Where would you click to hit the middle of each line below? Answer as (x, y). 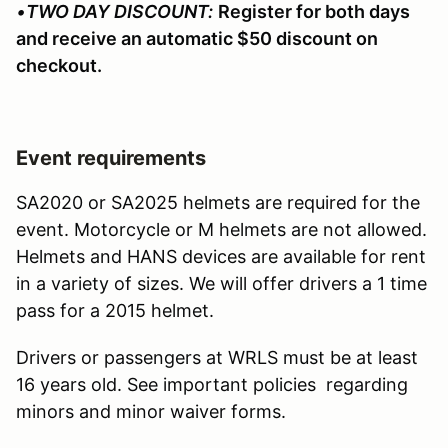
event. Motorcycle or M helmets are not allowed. (221, 229)
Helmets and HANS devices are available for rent (221, 256)
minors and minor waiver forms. (153, 411)
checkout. (59, 65)
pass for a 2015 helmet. (117, 310)
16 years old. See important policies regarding (212, 384)
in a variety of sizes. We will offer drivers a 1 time (221, 283)
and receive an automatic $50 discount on (197, 38)
